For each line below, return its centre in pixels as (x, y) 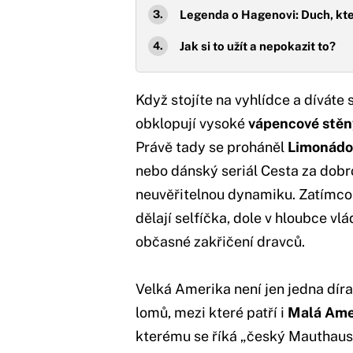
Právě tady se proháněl (212, 147)
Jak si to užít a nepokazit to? (258, 46)
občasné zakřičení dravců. (220, 241)
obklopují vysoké (192, 123)
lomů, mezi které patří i (212, 312)
